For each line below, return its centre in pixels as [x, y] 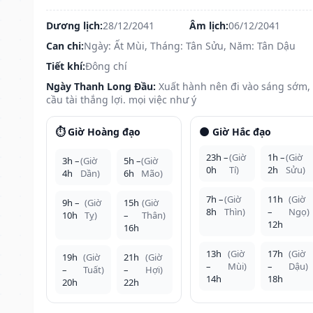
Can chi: [65, 45]
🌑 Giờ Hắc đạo [235, 131]
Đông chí [106, 66]
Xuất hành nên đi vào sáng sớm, [234, 86]
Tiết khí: [66, 66]
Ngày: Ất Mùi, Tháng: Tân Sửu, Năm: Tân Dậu [190, 45]
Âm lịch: [209, 25]
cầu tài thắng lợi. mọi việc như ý [121, 99]
